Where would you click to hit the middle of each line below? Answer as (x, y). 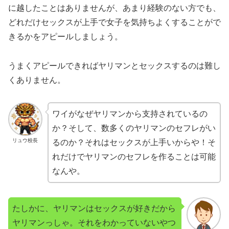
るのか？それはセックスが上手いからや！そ (134, 142)
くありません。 (37, 80)
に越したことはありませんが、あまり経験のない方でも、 (114, 8)
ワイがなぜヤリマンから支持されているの (130, 113)
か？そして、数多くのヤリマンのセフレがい (134, 128)
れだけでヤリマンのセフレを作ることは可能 (134, 156)
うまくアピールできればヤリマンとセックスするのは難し (114, 65)
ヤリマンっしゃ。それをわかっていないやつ (94, 223)
